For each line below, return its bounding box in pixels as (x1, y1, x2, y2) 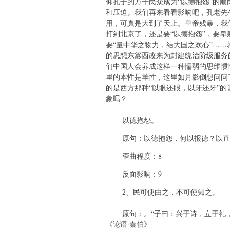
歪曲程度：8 (106, 151, 171, 161)
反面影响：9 (106, 169, 162, 179)
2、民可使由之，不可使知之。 (106, 187, 219, 197)
